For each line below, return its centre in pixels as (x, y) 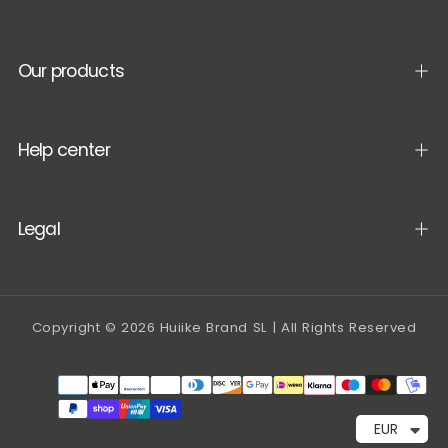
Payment (261, 384)
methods (261, 410)
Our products (71, 71)
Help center (63, 150)
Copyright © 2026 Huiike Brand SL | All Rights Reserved (224, 327)
